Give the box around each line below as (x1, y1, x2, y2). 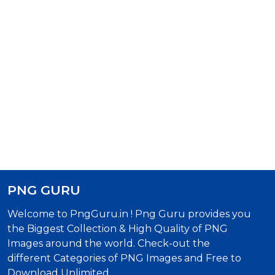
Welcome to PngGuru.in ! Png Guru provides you (7, 207, 251, 220)
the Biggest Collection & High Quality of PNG (7, 222, 228, 234)
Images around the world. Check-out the (7, 237, 210, 249)
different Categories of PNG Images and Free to (7, 252, 241, 264)
